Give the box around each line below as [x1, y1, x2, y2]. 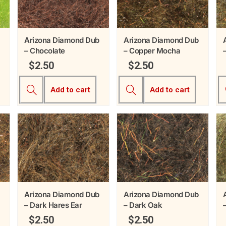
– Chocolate [24, 46, 65, 56]
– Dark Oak [124, 200, 162, 210]
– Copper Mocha [124, 46, 180, 56]
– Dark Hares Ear [24, 200, 82, 210]
